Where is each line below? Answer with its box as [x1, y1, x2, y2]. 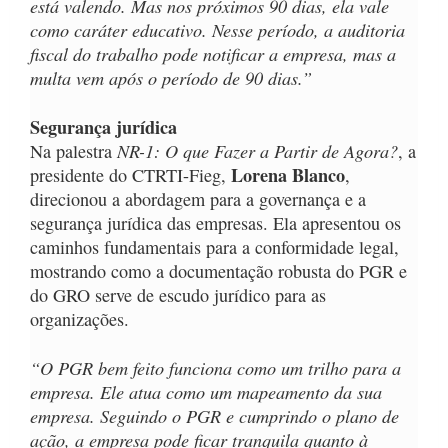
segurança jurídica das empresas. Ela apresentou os [30, 211, 401, 236]
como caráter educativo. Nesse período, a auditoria [30, 17, 405, 43]
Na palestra [30, 139, 117, 164]
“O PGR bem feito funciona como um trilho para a [30, 355, 401, 381]
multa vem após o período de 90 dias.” [30, 65, 312, 91]
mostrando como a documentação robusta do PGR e [30, 259, 407, 284]
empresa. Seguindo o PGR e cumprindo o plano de [30, 403, 399, 429]
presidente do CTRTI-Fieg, [30, 163, 231, 188]
